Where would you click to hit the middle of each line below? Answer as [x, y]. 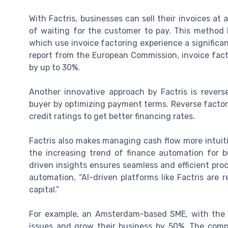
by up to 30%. [54, 68]
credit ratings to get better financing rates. [112, 117]
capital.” [44, 190]
